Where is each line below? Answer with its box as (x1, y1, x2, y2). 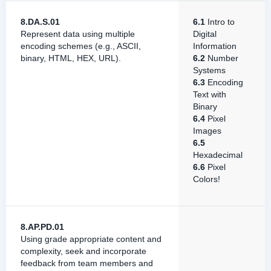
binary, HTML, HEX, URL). (21, 53, 121, 63)
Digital (193, 29, 217, 39)
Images (193, 126, 221, 135)
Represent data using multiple (21, 29, 135, 39)
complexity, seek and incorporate (21, 246, 146, 256)
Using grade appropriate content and (21, 234, 162, 244)
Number (205, 53, 238, 63)
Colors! (193, 174, 220, 184)
